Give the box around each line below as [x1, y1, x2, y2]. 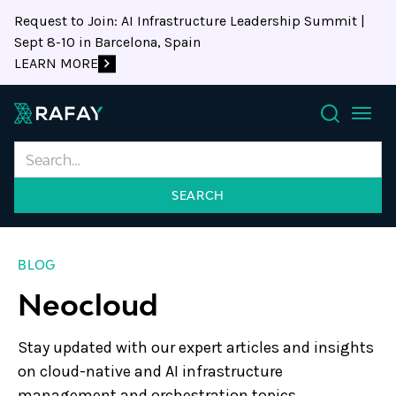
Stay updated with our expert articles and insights [18, 338, 374, 357]
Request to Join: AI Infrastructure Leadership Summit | [14, 12, 365, 29]
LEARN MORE [14, 55, 98, 72]
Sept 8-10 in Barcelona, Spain [14, 34, 201, 50]
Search [319, 132, 362, 149]
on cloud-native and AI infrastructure [18, 362, 283, 381]
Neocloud [18, 288, 158, 322]
